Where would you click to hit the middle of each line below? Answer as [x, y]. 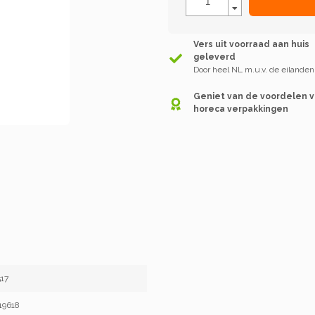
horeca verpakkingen [241, 109]
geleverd [215, 57]
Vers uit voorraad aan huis [252, 44]
